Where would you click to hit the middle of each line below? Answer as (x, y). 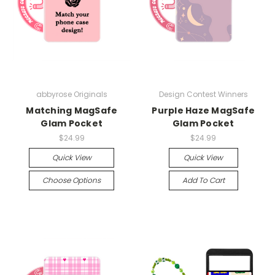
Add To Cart (203, 180)
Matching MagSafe (72, 111)
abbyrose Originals (72, 95)
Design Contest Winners (203, 95)
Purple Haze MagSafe (203, 111)
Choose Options (72, 180)
